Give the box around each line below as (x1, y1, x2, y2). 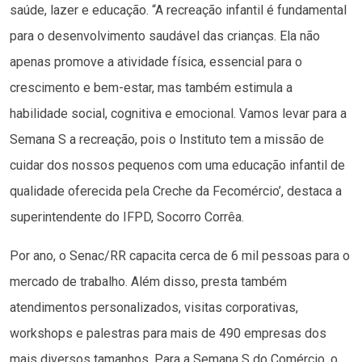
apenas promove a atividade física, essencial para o (10, 53, 302, 69)
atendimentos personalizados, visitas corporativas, (10, 299, 298, 315)
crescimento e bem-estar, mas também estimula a (10, 79, 293, 95)
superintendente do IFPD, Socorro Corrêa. (10, 208, 244, 225)
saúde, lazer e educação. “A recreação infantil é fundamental (10, 2, 347, 18)
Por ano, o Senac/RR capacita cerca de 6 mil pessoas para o (10, 247, 350, 263)
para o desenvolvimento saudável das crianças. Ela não (10, 27, 320, 44)
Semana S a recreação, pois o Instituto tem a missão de (10, 131, 324, 147)
